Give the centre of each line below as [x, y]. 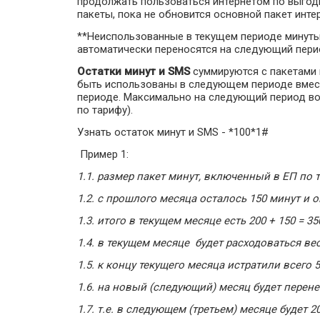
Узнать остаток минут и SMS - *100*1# [173, 132]
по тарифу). [105, 110]
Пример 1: [103, 154]
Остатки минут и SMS [134, 71]
